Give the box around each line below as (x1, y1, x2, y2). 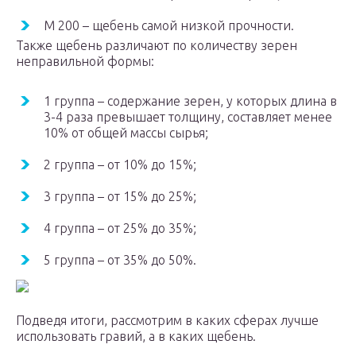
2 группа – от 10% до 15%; (44, 157, 196, 172)
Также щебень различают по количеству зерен (16, 38, 297, 53)
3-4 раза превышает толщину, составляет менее (44, 110, 332, 125)
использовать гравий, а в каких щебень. (16, 329, 256, 344)
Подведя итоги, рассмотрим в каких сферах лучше (16, 313, 319, 328)
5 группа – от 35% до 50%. (44, 253, 196, 268)
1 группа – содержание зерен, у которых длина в (44, 94, 337, 109)
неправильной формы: (16, 54, 154, 69)
